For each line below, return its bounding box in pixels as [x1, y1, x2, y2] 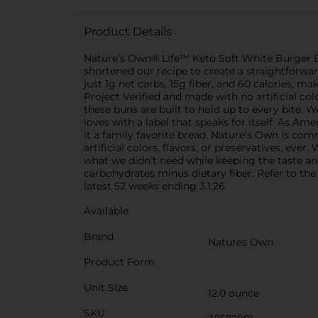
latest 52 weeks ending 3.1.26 [84, 180, 225, 192]
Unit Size [84, 281, 128, 294]
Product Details [84, 25, 172, 38]
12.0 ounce [208, 287, 259, 300]
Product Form [84, 256, 155, 268]
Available [84, 204, 128, 217]
